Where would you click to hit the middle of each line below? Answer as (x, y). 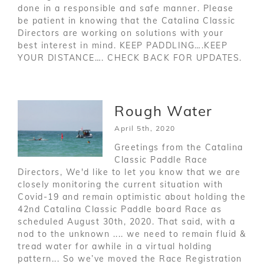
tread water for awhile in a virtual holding (115, 246)
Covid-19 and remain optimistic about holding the (132, 197)
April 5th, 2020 (145, 128)
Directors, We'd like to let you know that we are (129, 172)
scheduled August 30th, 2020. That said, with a (126, 221)
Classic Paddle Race (161, 159)
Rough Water (164, 110)
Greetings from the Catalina (179, 147)
